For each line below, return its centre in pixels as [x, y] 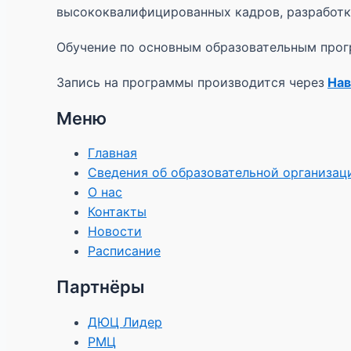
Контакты [117, 212]
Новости [115, 232]
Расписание [124, 251]
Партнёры [101, 287]
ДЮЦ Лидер [125, 322]
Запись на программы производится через [190, 82]
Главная [112, 153]
